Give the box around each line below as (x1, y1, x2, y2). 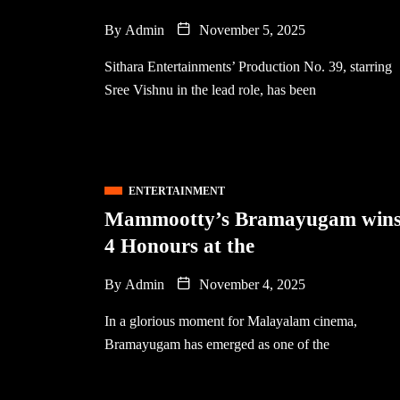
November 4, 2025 (196, 277, 305, 292)
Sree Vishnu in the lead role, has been (104, 82, 316, 97)
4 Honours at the (104, 235, 254, 257)
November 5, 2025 (196, 22, 305, 37)
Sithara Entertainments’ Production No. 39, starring (104, 59, 392, 74)
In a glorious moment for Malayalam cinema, (104, 313, 357, 329)
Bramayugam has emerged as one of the (104, 337, 329, 352)
